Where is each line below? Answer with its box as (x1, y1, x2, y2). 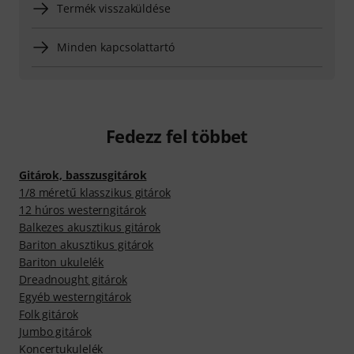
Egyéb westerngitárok (19, 289, 131, 305)
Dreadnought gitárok (19, 272, 127, 288)
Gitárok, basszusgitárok (19, 168, 147, 183)
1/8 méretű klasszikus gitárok (19, 185, 171, 201)
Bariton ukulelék (19, 254, 104, 270)
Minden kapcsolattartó (57, 40, 175, 55)
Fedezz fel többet (106, 124, 248, 149)
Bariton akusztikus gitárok (19, 237, 154, 253)
